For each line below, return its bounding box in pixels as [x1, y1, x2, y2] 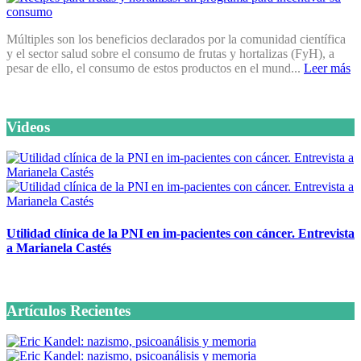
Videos [6, 118, 50, 135]
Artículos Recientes [6, 301, 131, 319]
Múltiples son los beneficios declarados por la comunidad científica [6, 31, 346, 46]
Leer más [304, 60, 351, 75]
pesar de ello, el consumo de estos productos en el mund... [6, 60, 304, 75]
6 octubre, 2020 [6, 272, 86, 286]
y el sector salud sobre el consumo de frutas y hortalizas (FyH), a [6, 46, 334, 60]
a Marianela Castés [6, 240, 111, 255]
